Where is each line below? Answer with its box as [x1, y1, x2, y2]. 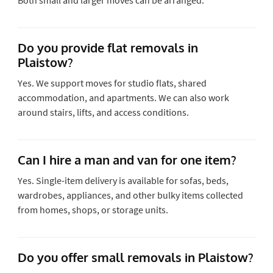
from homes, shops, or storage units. [17, 203, 168, 216]
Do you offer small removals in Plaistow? [17, 249, 253, 265]
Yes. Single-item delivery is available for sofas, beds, [17, 174, 229, 186]
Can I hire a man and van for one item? [17, 151, 236, 168]
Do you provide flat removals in [17, 39, 198, 55]
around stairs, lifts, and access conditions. [17, 105, 189, 118]
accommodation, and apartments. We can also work [17, 91, 229, 104]
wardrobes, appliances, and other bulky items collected [17, 188, 243, 201]
